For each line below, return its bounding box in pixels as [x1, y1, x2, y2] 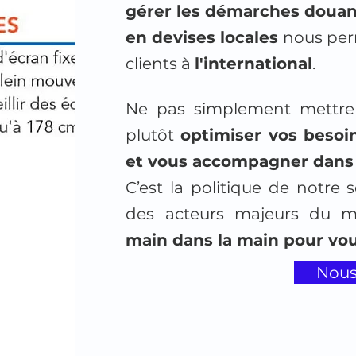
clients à [126, 54, 195, 73]
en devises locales [126, 28, 284, 47]
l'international [195, 54, 313, 73]
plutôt [126, 126, 181, 145]
